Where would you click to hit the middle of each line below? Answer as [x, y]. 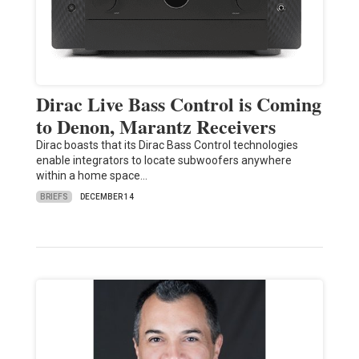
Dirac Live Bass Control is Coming [178, 104]
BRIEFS [54, 196]
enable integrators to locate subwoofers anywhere [163, 161]
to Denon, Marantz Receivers [155, 127]
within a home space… [91, 176]
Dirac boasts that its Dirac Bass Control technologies [167, 145]
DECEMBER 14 [107, 197]
